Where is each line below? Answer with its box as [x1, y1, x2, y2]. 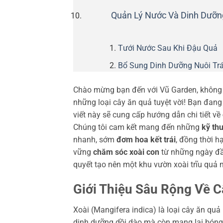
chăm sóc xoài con [93, 147, 159, 157]
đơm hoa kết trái [116, 134, 176, 144]
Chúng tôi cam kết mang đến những [73, 122, 202, 132]
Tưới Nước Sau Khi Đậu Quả [117, 43, 218, 53]
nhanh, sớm [73, 134, 116, 144]
